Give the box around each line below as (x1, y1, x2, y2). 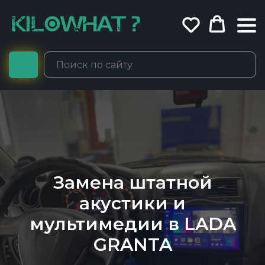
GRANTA (93, 233, 172, 256)
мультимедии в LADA (29, 212, 236, 235)
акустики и (79, 192, 186, 214)
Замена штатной (53, 171, 212, 193)
